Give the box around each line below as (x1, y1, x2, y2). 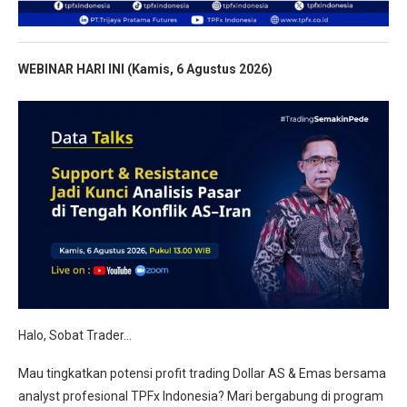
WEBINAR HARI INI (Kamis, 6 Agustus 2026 (18, 61, 268, 76)
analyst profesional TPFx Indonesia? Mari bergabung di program (18, 389, 383, 404)
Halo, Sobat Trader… (18, 328, 132, 343)
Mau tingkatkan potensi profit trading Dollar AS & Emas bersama (18, 366, 386, 382)
